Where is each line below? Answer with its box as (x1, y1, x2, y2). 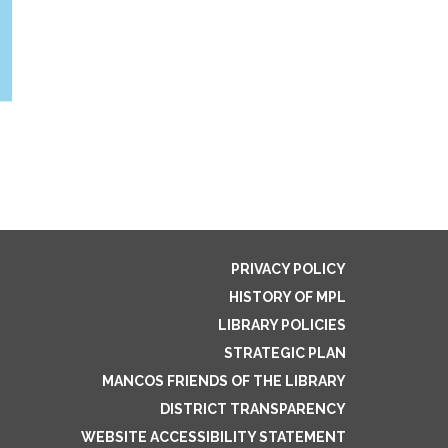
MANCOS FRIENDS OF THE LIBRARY (102, 372, 346, 389)
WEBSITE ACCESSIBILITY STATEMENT (81, 428, 346, 445)
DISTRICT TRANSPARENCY (160, 400, 346, 417)
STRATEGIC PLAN (224, 344, 346, 361)
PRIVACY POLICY (231, 260, 346, 277)
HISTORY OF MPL (229, 288, 346, 305)
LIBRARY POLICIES (218, 316, 346, 333)
